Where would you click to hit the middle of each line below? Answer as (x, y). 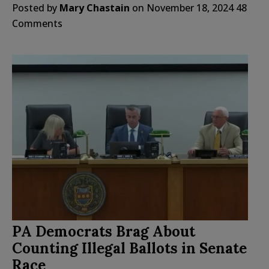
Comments (37, 23)
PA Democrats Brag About (104, 232)
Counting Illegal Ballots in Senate (129, 249)
